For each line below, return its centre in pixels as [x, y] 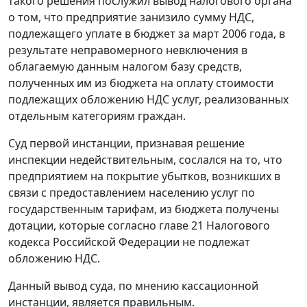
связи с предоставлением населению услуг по [132, 193]
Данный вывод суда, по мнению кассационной [133, 286]
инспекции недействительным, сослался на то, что [145, 160]
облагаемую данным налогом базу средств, [125, 67]
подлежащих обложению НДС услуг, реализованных [148, 100]
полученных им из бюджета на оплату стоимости [141, 83]
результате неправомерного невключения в [128, 50]
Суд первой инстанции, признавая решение [126, 144]
